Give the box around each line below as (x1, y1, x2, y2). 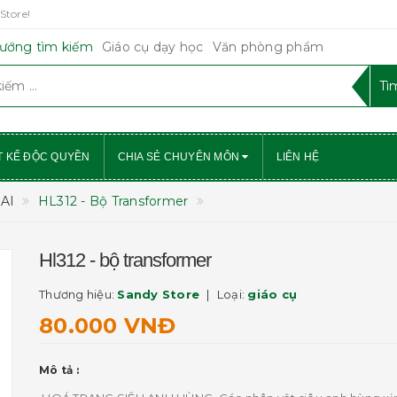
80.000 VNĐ (39, 313, 176, 339)
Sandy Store (117, 287, 199, 301)
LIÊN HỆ (276, 151, 320, 163)
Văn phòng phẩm (212, 39, 323, 55)
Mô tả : (39, 363, 79, 377)
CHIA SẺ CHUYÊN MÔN (117, 151, 243, 163)
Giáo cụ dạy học (101, 39, 204, 55)
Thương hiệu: (39, 287, 118, 301)
